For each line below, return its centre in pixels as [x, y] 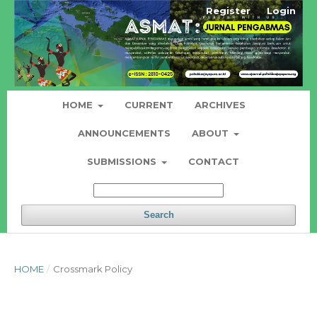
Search [158, 215]
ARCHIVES [220, 105]
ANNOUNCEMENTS [124, 133]
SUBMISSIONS [123, 162]
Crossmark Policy [92, 269]
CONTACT [214, 162]
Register [228, 11]
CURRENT [149, 105]
